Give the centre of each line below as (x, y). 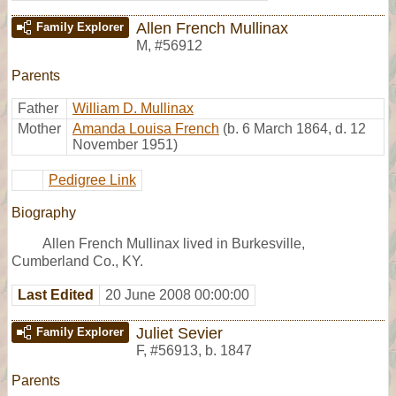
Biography (44, 212)
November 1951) (125, 144)
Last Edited (56, 294)
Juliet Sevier (179, 332)
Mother (39, 128)
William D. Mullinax (133, 108)
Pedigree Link (92, 179)
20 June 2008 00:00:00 (177, 294)
